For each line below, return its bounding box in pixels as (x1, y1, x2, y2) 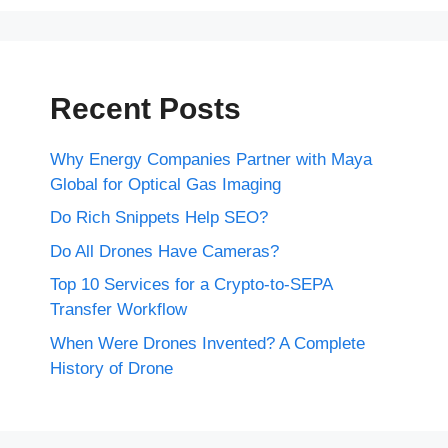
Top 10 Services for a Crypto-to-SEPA (50, 275, 332, 295)
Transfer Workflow (50, 300, 187, 320)
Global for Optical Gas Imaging (50, 174, 281, 194)
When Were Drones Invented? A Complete (50, 333, 365, 353)
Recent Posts (50, 91, 241, 125)
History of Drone (50, 358, 173, 378)
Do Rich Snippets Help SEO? (50, 208, 268, 228)
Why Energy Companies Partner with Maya (50, 149, 372, 169)
